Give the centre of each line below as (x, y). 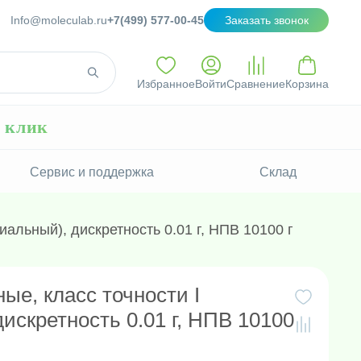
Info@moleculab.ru (59, 20)
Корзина (307, 83)
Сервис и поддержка (92, 172)
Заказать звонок (266, 20)
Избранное (166, 83)
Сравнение (256, 83)
